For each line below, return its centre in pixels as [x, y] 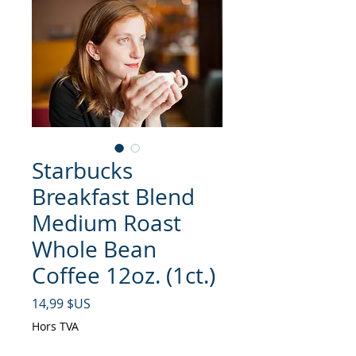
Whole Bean [94, 250]
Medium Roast [106, 223]
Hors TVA [55, 327]
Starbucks [82, 171]
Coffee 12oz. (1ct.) [124, 276]
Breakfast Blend [113, 197]
